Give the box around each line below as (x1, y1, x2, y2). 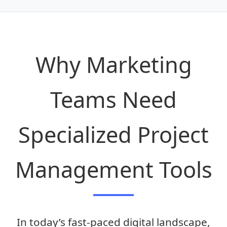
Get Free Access (75, 9, 152, 21)
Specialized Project (18, 120, 209, 150)
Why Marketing (35, 50, 192, 80)
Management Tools (15, 155, 212, 185)
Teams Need (50, 85, 177, 115)
